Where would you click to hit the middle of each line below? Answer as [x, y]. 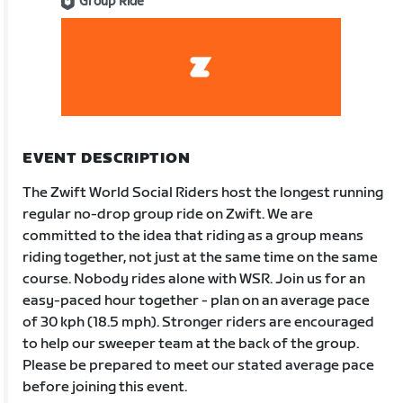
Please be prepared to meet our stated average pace [199, 365]
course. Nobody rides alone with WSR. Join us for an [194, 279]
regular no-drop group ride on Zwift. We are [168, 214]
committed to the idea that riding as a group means [193, 236]
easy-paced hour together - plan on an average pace [197, 300]
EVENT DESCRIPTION [107, 158]
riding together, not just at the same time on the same [201, 257]
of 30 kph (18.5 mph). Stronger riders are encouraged [199, 322]
